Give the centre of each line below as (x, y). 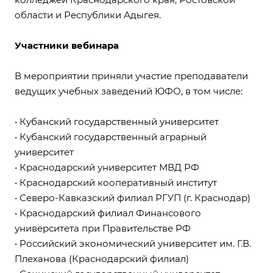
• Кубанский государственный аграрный (111, 137)
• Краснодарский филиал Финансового (108, 213)
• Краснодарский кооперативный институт (116, 183)
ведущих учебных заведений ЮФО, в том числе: (129, 91)
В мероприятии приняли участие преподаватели (131, 76)
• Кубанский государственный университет (117, 122)
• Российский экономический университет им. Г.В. (133, 244)
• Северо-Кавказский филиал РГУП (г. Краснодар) (133, 198)
